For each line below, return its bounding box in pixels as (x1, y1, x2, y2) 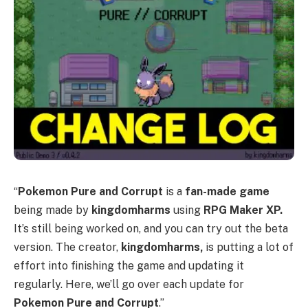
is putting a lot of (203, 241, 294, 254)
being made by (14, 203, 91, 217)
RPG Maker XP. (203, 203, 283, 217)
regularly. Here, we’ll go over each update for (14, 278, 244, 291)
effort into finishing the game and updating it (14, 259, 244, 273)
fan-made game (185, 185, 269, 199)
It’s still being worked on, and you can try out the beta (14, 222, 288, 236)
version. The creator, (14, 241, 121, 254)
